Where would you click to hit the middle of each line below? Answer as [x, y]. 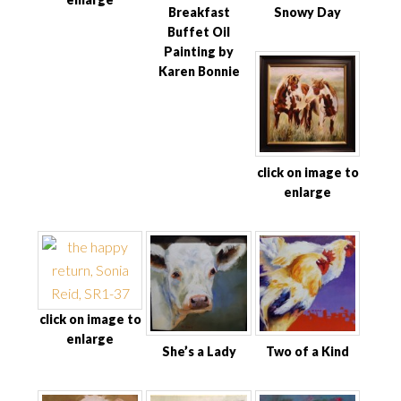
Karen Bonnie [199, 72]
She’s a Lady [199, 352]
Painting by [199, 52]
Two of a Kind [308, 352]
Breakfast [199, 13]
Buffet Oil [199, 32]
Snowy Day [308, 13]
